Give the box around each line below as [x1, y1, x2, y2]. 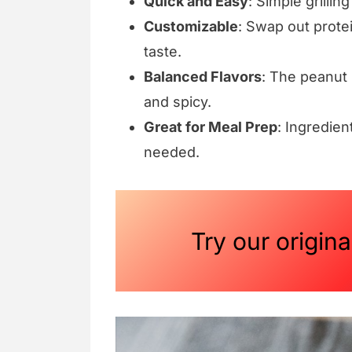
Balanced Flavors [144, 68, 262, 86]
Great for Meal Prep [144, 119, 277, 136]
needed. [144, 144, 200, 161]
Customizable [144, 18, 238, 35]
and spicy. [144, 93, 211, 111]
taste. [144, 43, 181, 60]
